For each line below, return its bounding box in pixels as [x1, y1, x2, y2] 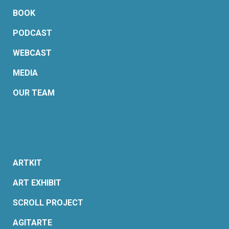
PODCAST [13, 28, 52, 38]
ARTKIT [13, 158, 42, 168]
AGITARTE [13, 218, 52, 228]
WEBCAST [13, 48, 52, 58]
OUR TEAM [13, 88, 55, 98]
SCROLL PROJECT [13, 198, 83, 208]
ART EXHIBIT [13, 178, 61, 188]
